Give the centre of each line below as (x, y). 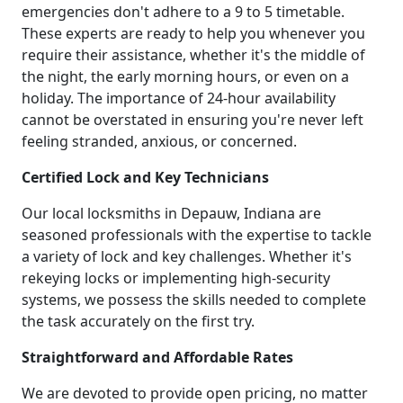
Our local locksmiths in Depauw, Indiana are (171, 214)
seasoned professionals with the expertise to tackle (197, 235)
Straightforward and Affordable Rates (157, 358)
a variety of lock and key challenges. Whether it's (187, 257)
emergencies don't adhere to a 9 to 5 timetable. (183, 12)
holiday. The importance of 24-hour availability (179, 99)
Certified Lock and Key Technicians (145, 178)
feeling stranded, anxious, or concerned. (159, 142)
